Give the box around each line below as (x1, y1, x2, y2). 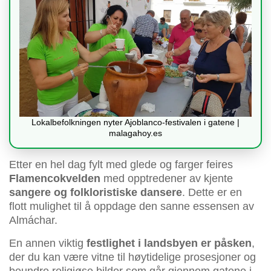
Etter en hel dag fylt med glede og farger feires (9, 158, 233, 171)
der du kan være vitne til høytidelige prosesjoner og (9, 251, 256, 264)
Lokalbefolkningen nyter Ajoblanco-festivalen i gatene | (31, 117, 240, 128)
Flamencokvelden (9, 172, 100, 185)
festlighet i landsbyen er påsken (87, 237, 252, 250)
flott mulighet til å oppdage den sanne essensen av (9, 200, 254, 213)
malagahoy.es (109, 128, 162, 139)
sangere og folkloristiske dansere (9, 186, 182, 199)
